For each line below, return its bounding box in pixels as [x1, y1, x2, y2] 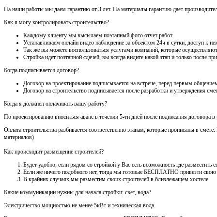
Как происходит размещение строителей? [4, 148, 104, 155]
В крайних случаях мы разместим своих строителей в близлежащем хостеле [23, 176, 208, 183]
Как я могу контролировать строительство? [4, 19, 109, 26]
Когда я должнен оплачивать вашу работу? [4, 100, 107, 108]
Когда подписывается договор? [4, 67, 79, 74]
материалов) [4, 134, 34, 141]
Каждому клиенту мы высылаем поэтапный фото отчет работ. [23, 32, 173, 39]
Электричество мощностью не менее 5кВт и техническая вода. [4, 202, 155, 209]
